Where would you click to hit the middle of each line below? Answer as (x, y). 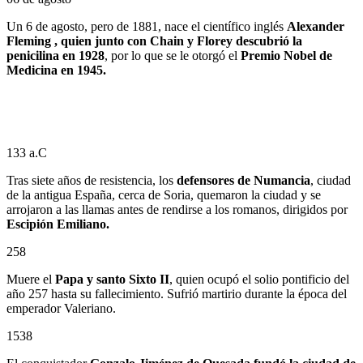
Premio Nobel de (286, 56)
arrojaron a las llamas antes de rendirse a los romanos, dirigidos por (177, 210)
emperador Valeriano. (61, 309)
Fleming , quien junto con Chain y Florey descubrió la (154, 41)
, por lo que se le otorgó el (173, 56)
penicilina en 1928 (56, 56)
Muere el (31, 280)
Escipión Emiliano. (58, 224)
